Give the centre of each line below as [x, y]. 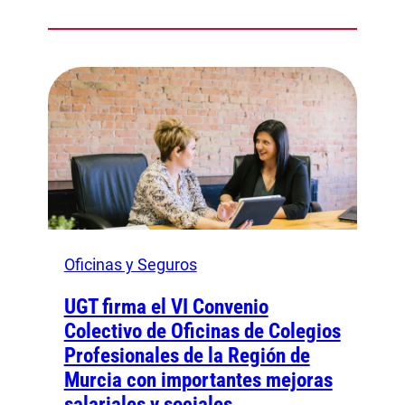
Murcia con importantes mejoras [198, 380]
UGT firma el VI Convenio [166, 306]
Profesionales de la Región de [187, 355]
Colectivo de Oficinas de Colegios [202, 331]
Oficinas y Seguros [130, 264]
